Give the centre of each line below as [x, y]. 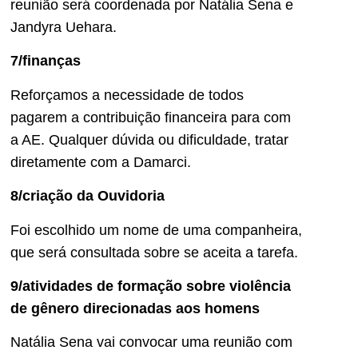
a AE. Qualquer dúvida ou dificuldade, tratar [149, 139]
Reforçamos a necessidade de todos [127, 95]
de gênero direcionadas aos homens [135, 309]
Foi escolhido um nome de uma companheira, [156, 230]
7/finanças [46, 61]
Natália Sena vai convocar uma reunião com [151, 342]
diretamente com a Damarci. [101, 162]
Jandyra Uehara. [64, 28]
